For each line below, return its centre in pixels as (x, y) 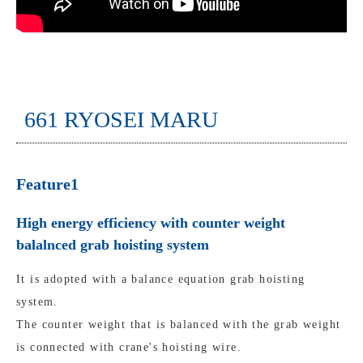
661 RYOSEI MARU (121, 120)
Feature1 (47, 184)
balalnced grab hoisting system (113, 245)
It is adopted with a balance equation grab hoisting (161, 279)
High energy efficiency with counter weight (151, 223)
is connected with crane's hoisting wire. (129, 347)
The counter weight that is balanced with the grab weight (179, 325)
